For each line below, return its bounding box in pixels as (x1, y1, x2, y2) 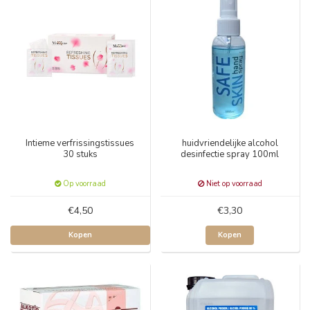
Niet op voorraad (203, 179, 262, 189)
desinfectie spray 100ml (181, 148, 280, 161)
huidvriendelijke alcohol (181, 137, 278, 149)
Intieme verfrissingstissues (26, 137, 135, 149)
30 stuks (62, 148, 98, 161)
